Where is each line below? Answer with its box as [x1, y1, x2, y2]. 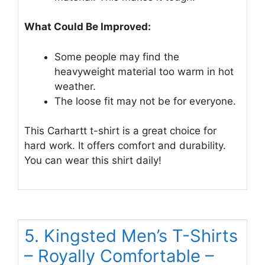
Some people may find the [54, 50, 179, 63]
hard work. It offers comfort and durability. [24, 140, 226, 152]
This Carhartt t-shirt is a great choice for [24, 125, 216, 137]
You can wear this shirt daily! [24, 154, 161, 167]
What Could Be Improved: [24, 21, 151, 33]
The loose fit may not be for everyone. [54, 95, 236, 107]
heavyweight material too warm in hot [54, 65, 234, 77]
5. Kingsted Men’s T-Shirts [24, 225, 238, 246]
